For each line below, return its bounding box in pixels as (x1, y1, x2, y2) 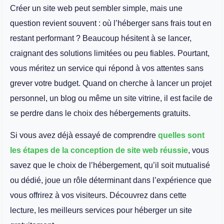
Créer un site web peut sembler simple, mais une (10, 3, 182, 12)
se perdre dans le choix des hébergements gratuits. (10, 108, 190, 117)
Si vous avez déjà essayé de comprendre (10, 131, 158, 140)
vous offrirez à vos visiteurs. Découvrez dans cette (10, 191, 186, 200)
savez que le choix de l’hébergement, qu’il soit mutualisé (10, 161, 210, 170)
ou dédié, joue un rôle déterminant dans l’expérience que (10, 176, 211, 185)
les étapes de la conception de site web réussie (10, 146, 188, 155)
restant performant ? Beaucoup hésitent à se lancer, (10, 33, 191, 42)
